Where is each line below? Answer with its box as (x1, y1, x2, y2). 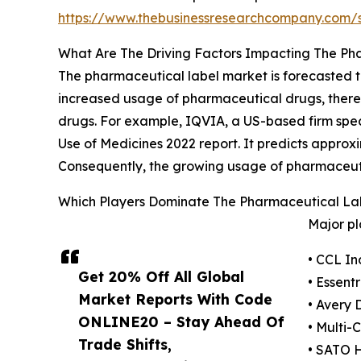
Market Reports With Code (78, 289, 272, 308)
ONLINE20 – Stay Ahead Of (78, 312, 284, 330)
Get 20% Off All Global (78, 267, 244, 285)
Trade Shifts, (78, 334, 172, 353)
